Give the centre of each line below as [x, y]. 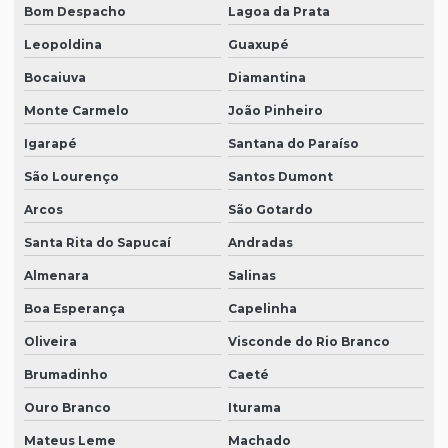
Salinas [251, 276]
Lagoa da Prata [278, 12]
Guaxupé [258, 45]
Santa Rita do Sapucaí [97, 243]
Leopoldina [63, 45]
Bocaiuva [55, 78]
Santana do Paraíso [293, 144]
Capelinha [262, 309]
